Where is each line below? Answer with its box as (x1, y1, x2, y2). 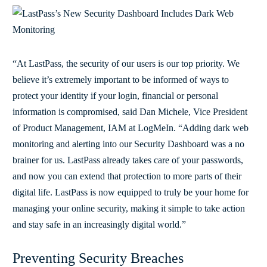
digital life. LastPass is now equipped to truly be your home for (13, 187, 249, 197)
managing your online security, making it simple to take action (13, 203, 245, 213)
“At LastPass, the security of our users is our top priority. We (13, 58, 240, 69)
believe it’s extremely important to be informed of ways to (13, 74, 229, 85)
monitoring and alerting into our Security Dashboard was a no (13, 138, 244, 149)
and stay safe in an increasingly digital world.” (13, 219, 186, 229)
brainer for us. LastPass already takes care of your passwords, (13, 154, 243, 165)
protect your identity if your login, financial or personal (13, 90, 218, 101)
